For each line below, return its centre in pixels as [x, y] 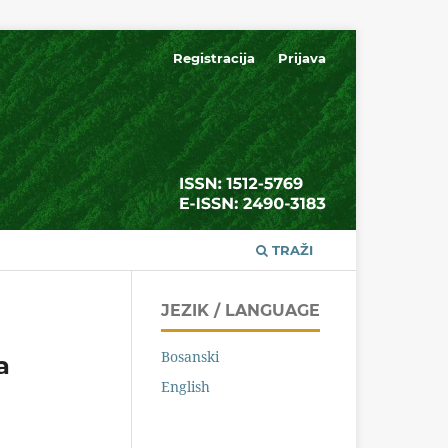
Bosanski [190, 356]
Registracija [214, 57]
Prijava [302, 57]
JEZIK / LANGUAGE [240, 310]
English [185, 386]
